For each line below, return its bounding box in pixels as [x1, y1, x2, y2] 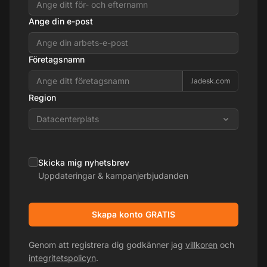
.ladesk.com [190, 76, 231, 85]
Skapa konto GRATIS [92, 209, 175, 219]
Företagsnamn [29, 54, 85, 64]
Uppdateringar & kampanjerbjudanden [38, 170, 188, 181]
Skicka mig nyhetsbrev [38, 157, 129, 167]
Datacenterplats [36, 113, 99, 124]
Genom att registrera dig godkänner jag [29, 239, 185, 250]
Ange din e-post [29, 15, 93, 26]
